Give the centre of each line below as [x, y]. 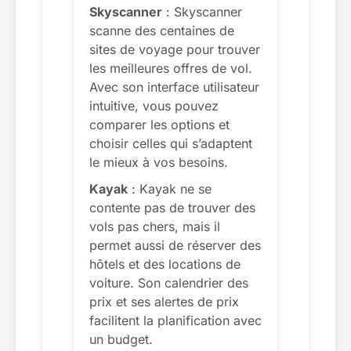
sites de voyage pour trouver [175, 49]
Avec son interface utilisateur [174, 87]
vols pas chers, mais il [155, 226]
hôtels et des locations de [165, 264]
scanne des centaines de [162, 30]
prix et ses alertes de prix [164, 301]
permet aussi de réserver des [175, 245]
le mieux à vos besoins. [159, 162]
